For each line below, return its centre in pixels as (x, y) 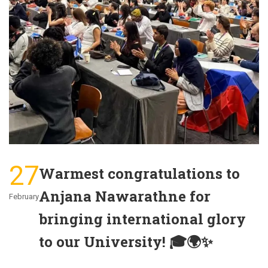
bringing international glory (142, 219)
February (24, 196)
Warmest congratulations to (139, 173)
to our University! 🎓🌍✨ (126, 241)
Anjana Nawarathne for (125, 196)
